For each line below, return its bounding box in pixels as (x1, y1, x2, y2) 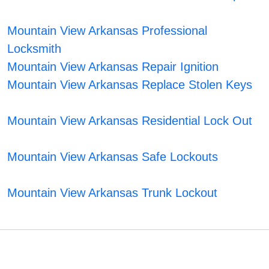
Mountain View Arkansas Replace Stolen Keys (7, 78, 253, 92)
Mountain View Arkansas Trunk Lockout (7, 186, 218, 200)
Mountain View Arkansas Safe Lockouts (7, 150, 219, 164)
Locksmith (7, 42, 62, 56)
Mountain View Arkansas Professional (7, 24, 208, 38)
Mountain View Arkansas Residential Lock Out (7, 114, 253, 128)
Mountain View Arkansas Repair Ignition (7, 60, 219, 74)
